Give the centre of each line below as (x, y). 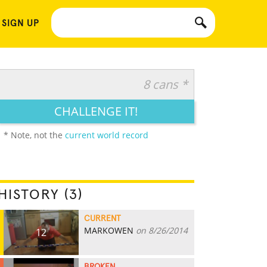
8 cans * (165, 84)
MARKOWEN (109, 230)
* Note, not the (34, 135)
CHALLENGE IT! (96, 111)
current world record (107, 135)
